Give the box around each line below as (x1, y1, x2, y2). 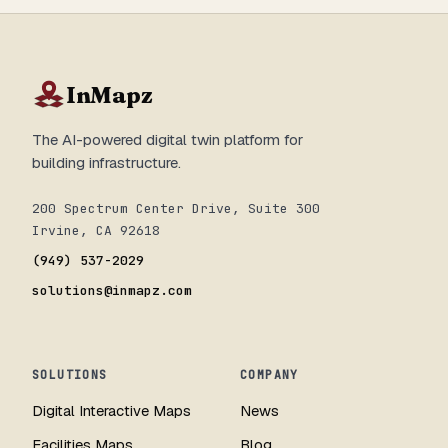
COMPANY (240, 367, 299, 383)
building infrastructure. (32, 153, 181, 173)
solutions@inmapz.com (32, 282, 192, 300)
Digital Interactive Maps (32, 401, 191, 421)
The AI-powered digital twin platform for (32, 130, 303, 150)
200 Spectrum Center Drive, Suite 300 (32, 200, 320, 218)
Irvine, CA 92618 (32, 222, 160, 240)
